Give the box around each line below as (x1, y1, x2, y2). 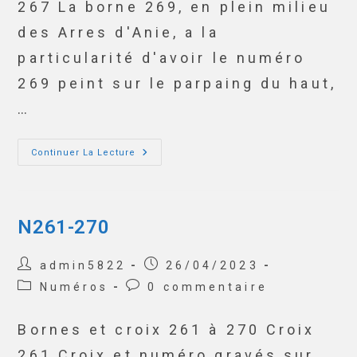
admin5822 (39, 259, 127, 272)
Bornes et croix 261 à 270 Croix (18, 321, 316, 338)
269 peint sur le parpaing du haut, (18, 75, 336, 92)
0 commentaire (147, 280, 268, 293)
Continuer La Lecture (31, 147, 136, 158)
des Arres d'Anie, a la (18, 24, 219, 41)
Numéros (39, 280, 109, 293)
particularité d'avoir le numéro (18, 49, 306, 66)
